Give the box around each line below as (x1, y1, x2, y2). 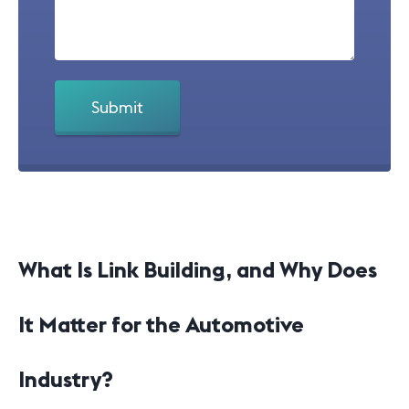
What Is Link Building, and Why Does (18, 256, 377, 283)
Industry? (18, 365, 113, 393)
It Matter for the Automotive (18, 310, 304, 338)
